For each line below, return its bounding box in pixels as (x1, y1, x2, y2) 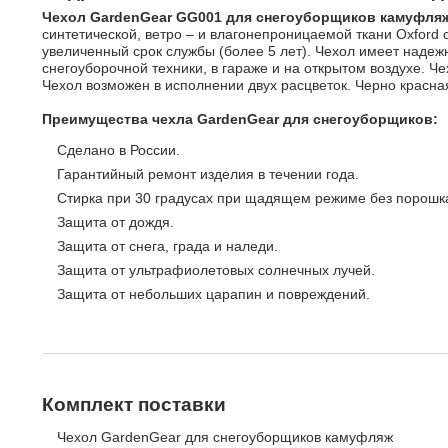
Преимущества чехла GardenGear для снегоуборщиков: (42, 111, 438, 127)
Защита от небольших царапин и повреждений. (57, 286, 370, 302)
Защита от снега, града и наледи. (57, 238, 278, 254)
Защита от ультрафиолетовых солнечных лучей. (57, 262, 375, 278)
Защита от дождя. (57, 214, 174, 230)
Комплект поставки (42, 394, 226, 415)
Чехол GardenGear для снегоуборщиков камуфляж (57, 429, 393, 445)
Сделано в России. (57, 142, 180, 158)
